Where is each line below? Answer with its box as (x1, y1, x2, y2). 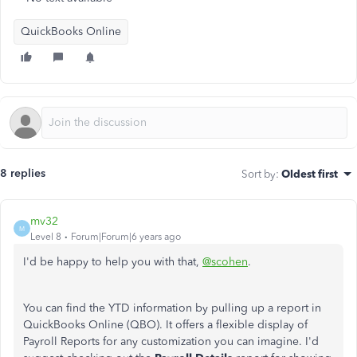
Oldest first (281, 167, 338, 180)
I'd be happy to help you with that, (23, 255, 202, 269)
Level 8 (30, 231, 61, 242)
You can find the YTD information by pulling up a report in (23, 301, 321, 315)
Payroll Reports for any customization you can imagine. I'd (23, 335, 319, 348)
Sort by (241, 167, 276, 180)
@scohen (202, 255, 248, 269)
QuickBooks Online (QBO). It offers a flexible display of (23, 318, 308, 331)
